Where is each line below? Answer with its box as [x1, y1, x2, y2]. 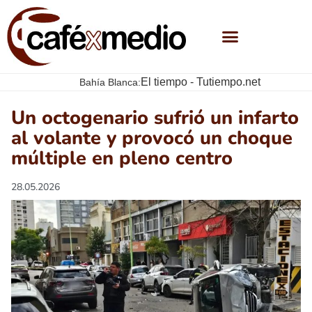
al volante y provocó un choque [11, 125, 292, 152]
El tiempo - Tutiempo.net [140, 76, 260, 88]
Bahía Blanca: [79, 76, 141, 88]
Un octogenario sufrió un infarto [11, 105, 299, 132]
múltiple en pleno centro [11, 146, 233, 172]
